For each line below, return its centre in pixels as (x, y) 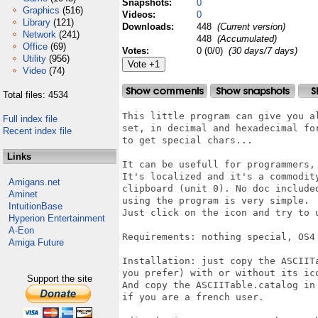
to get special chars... (187, 140)
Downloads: (149, 27)
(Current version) (250, 27)
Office (35, 46)
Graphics (41, 10)
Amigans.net (34, 182)
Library (37, 22)
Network (39, 34)
